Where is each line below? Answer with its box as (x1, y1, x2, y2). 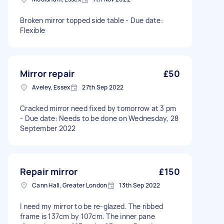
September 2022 (20, 123, 76, 133)
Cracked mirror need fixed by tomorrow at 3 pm (20, 103, 176, 113)
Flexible (20, 25, 45, 35)
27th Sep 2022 (82, 83, 124, 91)
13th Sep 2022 (119, 181, 160, 189)
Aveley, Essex (32, 83, 70, 91)
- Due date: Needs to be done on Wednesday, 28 (20, 113, 179, 123)
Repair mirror (20, 165, 77, 177)
